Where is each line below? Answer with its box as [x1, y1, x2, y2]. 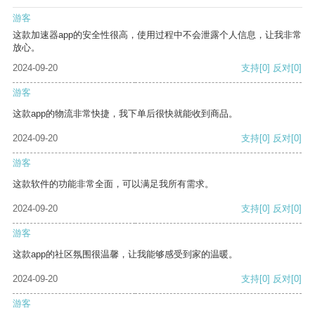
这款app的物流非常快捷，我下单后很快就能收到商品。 [13, 108, 238, 120]
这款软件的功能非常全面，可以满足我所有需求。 [13, 179, 214, 190]
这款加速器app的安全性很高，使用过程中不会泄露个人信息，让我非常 [13, 30, 302, 41]
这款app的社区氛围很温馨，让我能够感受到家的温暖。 [13, 249, 238, 260]
